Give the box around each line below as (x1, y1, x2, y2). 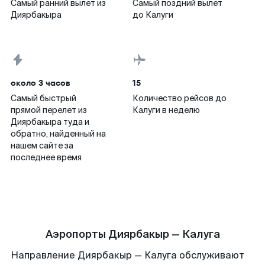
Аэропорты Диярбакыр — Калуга (45, 227, 220, 241)
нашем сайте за (11, 140, 73, 151)
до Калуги (132, 9, 173, 20)
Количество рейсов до (132, 93, 227, 104)
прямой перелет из (11, 105, 87, 115)
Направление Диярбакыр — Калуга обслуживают (11, 249, 244, 261)
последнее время (11, 152, 82, 163)
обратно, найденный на (11, 128, 106, 139)
